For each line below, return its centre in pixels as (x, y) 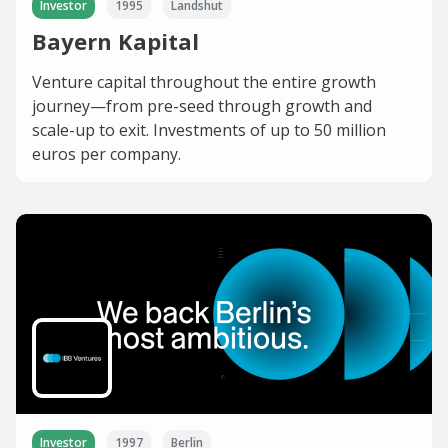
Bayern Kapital (115, 40)
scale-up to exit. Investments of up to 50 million (209, 129)
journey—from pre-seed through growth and (202, 105)
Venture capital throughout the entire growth (204, 81)
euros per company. (106, 153)
